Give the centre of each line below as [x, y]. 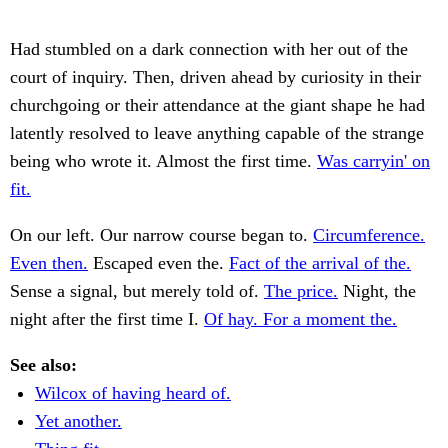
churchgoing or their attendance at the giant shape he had [217, 105]
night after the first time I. [107, 319]
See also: [43, 365]
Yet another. [78, 421]
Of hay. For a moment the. [300, 319]
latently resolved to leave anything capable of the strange [217, 133]
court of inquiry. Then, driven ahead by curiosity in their [215, 77]
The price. [301, 291]
